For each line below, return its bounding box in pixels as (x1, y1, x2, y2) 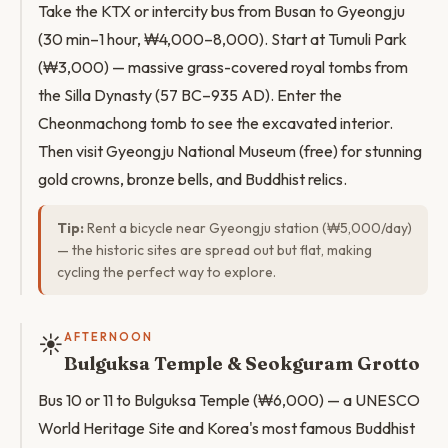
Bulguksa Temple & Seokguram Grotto (64, 352, 420, 375)
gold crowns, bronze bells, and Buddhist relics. (38, 169, 347, 189)
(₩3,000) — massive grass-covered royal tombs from (38, 57, 408, 77)
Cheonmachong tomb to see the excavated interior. (38, 113, 393, 133)
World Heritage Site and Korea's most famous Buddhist (38, 418, 415, 438)
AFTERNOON (64, 330, 153, 344)
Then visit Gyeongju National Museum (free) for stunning (38, 141, 422, 161)
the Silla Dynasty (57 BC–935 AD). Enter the (38, 85, 342, 105)
